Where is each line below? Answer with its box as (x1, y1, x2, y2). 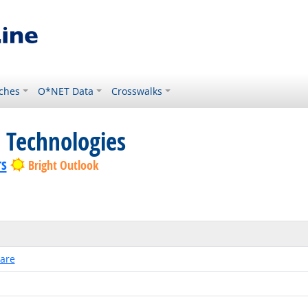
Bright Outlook (27, 157, 98, 174)
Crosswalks (111, 85, 163, 98)
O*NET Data (38, 85, 94, 98)
